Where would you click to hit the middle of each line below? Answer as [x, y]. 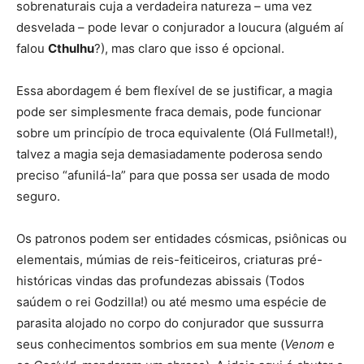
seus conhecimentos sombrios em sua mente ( [150, 344]
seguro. [38, 196]
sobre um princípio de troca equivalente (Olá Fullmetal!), [177, 132]
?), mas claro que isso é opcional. [189, 48]
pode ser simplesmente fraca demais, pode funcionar [169, 111]
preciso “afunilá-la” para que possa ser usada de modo [173, 175]
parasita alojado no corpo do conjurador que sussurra [170, 323]
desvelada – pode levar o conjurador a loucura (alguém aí [180, 27]
